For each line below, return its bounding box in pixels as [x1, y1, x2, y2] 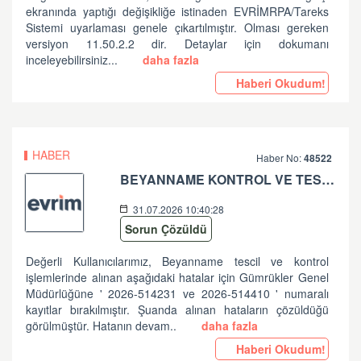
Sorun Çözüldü [125, 221, 208, 237]
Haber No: [256, 151, 305, 164]
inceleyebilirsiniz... [26, 52, 122, 68]
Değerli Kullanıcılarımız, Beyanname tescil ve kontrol [26, 253, 329, 269]
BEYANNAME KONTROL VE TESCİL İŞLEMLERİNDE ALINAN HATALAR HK [322, 170, 335, 189]
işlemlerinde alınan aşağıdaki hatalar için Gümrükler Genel [26, 269, 329, 285]
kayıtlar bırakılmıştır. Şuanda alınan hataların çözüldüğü [26, 301, 329, 317]
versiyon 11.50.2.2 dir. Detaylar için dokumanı [26, 35, 329, 52]
